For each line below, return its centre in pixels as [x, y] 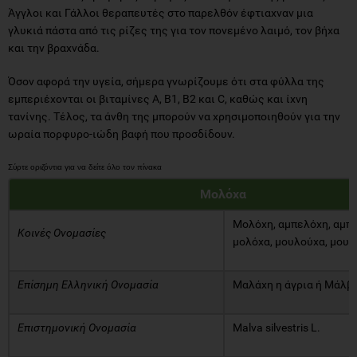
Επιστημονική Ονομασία [78, 327]
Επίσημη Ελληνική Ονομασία [89, 284]
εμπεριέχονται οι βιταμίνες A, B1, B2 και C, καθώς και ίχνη [158, 98]
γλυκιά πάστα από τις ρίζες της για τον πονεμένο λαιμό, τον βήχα [174, 30]
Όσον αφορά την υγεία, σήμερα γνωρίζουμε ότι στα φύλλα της [166, 81]
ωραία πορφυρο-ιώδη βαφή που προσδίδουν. [122, 133]
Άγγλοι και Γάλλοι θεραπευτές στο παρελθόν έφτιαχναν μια [161, 12]
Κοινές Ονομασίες [63, 232]
